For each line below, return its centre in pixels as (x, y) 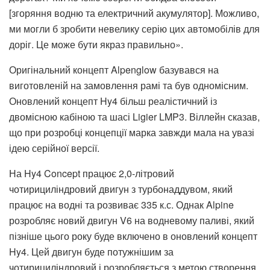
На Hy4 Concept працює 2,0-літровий (92, 173)
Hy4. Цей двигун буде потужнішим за (91, 251)
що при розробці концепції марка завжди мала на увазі (132, 132)
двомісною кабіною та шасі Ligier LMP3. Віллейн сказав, (134, 116)
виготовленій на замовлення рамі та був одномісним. (129, 85)
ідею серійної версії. (54, 148)
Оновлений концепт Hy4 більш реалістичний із (113, 101)
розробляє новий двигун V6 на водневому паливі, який (132, 220)
